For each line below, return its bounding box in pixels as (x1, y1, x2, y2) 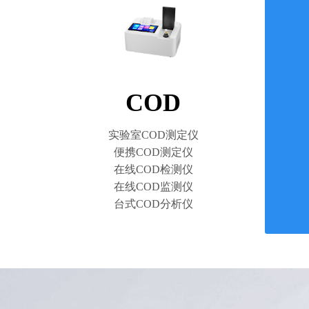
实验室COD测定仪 (108, 129, 199, 141)
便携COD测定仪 (113, 146, 193, 158)
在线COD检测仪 (113, 163, 193, 175)
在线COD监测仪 (113, 181, 193, 192)
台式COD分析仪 (113, 198, 193, 210)
